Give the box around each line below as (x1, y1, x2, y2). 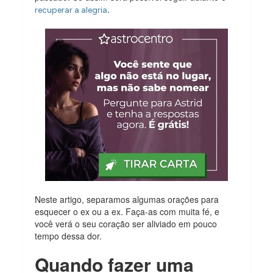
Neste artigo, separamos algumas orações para (35, 193, 219, 205)
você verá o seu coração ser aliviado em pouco (35, 217, 218, 230)
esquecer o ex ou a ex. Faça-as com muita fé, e (35, 205, 220, 218)
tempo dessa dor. (35, 229, 102, 242)
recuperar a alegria (35, 4, 108, 15)
